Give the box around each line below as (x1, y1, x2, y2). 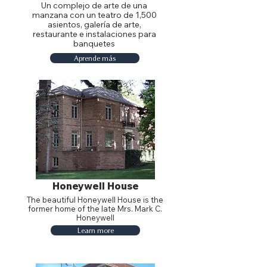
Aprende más (74, 54, 116, 63)
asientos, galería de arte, (47, 19, 141, 30)
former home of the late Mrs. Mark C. (28, 204, 162, 213)
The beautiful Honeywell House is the (27, 195, 163, 204)
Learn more (77, 226, 114, 235)
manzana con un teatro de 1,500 (32, 10, 157, 20)
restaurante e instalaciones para (32, 29, 156, 39)
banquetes (73, 38, 115, 49)
